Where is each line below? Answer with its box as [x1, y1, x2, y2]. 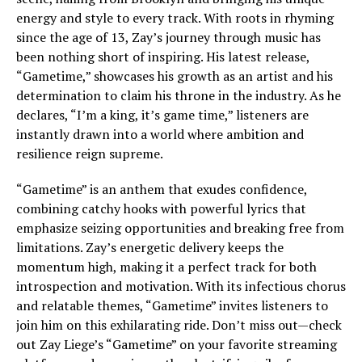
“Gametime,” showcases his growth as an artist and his [16, 67, 333, 85]
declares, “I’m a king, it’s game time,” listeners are [16, 106, 309, 124]
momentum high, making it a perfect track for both [16, 258, 317, 276]
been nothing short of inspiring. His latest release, [16, 48, 309, 65]
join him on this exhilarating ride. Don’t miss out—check [16, 316, 342, 334]
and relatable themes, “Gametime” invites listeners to [16, 297, 328, 314]
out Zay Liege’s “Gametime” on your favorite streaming [16, 335, 337, 353]
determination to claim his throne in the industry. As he [16, 86, 341, 104]
